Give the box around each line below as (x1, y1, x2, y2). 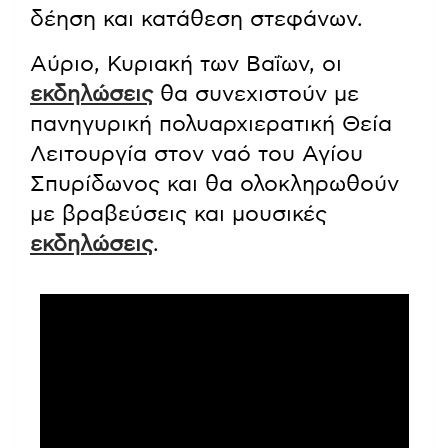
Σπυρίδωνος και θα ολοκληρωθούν (30, 173, 399, 196)
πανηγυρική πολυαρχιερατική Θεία (30, 113, 392, 136)
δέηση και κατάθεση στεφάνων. (30, 8, 363, 31)
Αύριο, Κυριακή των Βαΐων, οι (30, 53, 342, 76)
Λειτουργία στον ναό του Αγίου (30, 143, 363, 166)
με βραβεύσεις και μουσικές (30, 203, 327, 226)
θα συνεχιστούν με (153, 83, 359, 106)
